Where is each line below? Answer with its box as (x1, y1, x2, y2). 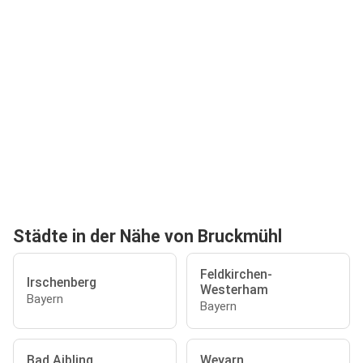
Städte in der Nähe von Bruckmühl (13, 226, 282, 246)
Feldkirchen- (200, 267, 272, 282)
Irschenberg (27, 274, 96, 290)
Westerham (200, 282, 268, 297)
